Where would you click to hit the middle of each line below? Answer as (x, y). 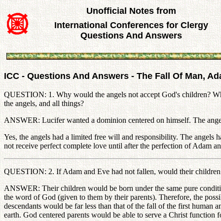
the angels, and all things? (44, 103)
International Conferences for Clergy (131, 25)
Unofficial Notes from (131, 11)
